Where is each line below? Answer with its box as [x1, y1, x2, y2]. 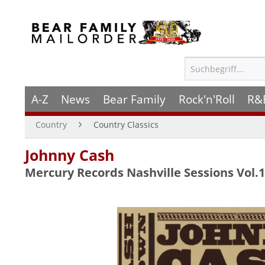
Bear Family [102, 91, 166, 107]
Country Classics [93, 119, 159, 130]
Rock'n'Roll [178, 91, 235, 107]
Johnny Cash [25, 145, 114, 165]
